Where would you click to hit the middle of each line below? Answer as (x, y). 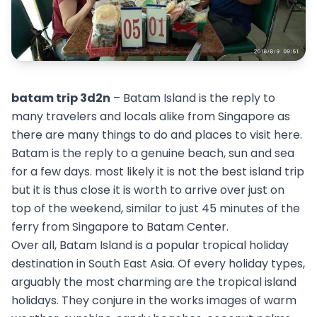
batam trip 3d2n (61, 98)
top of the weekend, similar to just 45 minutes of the (156, 208)
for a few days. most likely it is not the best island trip (158, 171)
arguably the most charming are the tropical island (154, 282)
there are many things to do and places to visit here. (157, 134)
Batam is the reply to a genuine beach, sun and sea (153, 153)
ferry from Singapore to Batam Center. (120, 226)
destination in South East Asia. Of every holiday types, (158, 263)
